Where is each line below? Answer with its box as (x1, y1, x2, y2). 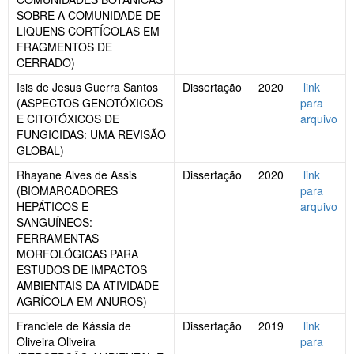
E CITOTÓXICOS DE (17, 111, 119, 127)
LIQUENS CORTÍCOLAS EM (17, 23, 160, 40)
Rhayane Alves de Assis (17, 167, 137, 183)
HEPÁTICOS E (17, 198, 88, 215)
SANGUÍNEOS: (17, 214, 92, 231)
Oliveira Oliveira (17, 333, 96, 350)
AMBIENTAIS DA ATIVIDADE (17, 277, 159, 294)
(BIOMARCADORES (17, 183, 118, 199)
